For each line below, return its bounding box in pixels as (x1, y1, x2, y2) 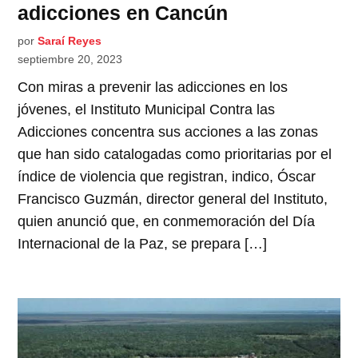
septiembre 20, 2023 (18, 52, 123, 66)
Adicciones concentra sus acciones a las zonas (18, 123, 319, 140)
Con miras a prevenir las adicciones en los (18, 78, 288, 95)
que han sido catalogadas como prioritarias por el (18, 145, 332, 162)
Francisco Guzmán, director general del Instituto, (18, 190, 328, 207)
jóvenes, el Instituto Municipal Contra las (18, 101, 276, 117)
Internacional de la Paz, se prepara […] (18, 235, 268, 252)
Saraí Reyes (38, 34, 102, 47)
